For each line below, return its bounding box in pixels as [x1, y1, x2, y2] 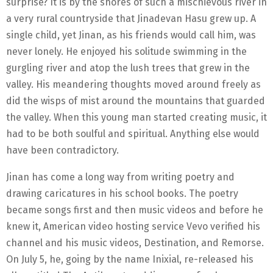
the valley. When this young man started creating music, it [6, 111, 267, 123]
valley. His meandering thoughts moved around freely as [6, 78, 261, 90]
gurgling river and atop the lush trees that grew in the [6, 62, 250, 74]
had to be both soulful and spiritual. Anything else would [6, 127, 260, 140]
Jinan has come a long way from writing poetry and [6, 171, 235, 183]
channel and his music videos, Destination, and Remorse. [6, 236, 264, 249]
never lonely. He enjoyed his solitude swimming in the [6, 45, 247, 57]
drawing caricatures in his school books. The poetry [6, 187, 238, 199]
